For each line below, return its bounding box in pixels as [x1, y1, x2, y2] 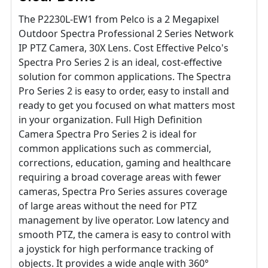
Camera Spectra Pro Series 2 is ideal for [19, 127, 197, 141]
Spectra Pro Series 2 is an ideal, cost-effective [19, 56, 222, 69]
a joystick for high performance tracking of [19, 242, 214, 256]
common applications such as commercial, [19, 142, 211, 156]
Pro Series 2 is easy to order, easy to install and [19, 84, 229, 98]
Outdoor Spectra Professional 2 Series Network [19, 27, 234, 41]
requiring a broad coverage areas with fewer [19, 170, 221, 184]
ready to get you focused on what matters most [19, 99, 235, 112]
